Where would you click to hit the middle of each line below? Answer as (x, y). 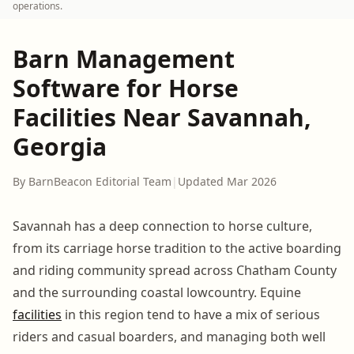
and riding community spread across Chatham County (175, 270)
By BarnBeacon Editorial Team (92, 181)
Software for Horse (126, 88)
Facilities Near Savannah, (162, 117)
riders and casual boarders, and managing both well (169, 336)
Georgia (60, 146)
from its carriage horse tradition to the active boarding (177, 248)
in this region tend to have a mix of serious (191, 314)
